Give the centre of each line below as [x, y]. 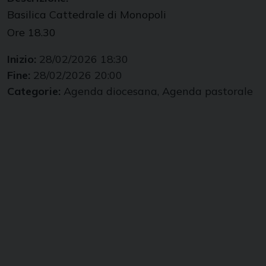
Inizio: [23, 59]
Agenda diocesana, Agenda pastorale [158, 91]
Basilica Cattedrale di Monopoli [87, 15]
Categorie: [35, 91]
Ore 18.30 [31, 33]
